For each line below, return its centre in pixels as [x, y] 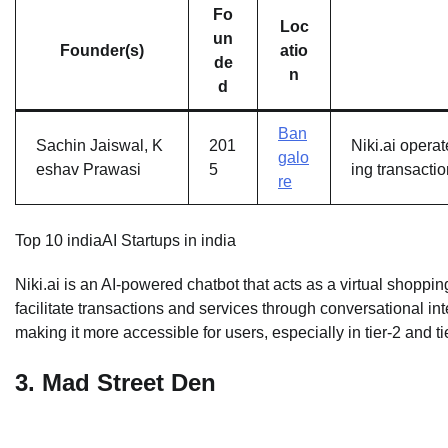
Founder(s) [102, 50]
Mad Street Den [129, 382]
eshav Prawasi [88, 169]
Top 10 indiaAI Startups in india [125, 240]
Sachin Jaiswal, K [99, 145]
